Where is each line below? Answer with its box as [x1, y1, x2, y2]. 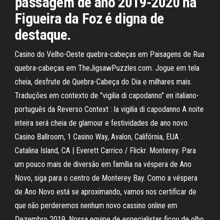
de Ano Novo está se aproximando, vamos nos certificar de [15, 187, 196, 196]
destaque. [15, 26, 71, 43]
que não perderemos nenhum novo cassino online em [15, 201, 177, 210]
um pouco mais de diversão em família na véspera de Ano [15, 160, 192, 169]
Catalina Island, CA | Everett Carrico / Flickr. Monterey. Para [15, 146, 196, 155]
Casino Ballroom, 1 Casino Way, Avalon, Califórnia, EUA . [15, 132, 182, 141]
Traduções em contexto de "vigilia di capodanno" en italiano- [15, 91, 199, 100]
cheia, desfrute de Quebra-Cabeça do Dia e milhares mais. [15, 77, 192, 86]
